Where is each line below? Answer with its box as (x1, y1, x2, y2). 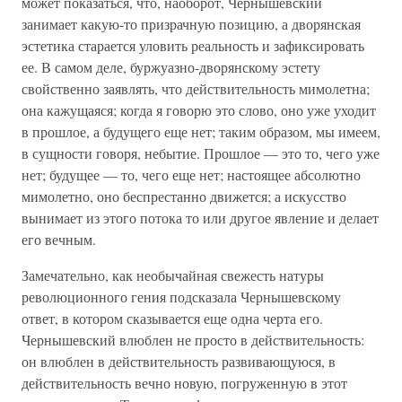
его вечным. (22, 230, 96, 249)
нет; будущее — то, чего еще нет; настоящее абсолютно (22, 165, 361, 184)
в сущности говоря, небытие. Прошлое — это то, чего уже (22, 144, 380, 162)
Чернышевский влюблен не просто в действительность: (22, 330, 364, 349)
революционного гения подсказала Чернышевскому (22, 287, 341, 306)
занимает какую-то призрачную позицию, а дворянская (22, 14, 361, 33)
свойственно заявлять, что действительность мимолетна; (22, 79, 370, 98)
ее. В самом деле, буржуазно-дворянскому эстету (22, 57, 320, 76)
